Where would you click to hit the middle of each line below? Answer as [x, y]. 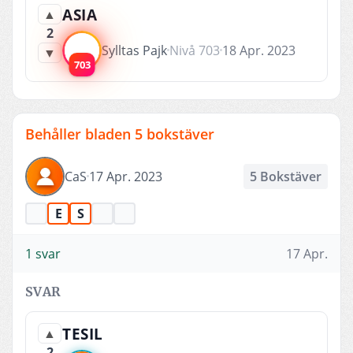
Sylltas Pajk [134, 50]
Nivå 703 [195, 50]
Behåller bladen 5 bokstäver [120, 134]
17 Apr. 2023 [126, 176]
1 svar [43, 253]
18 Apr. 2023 [259, 50]
